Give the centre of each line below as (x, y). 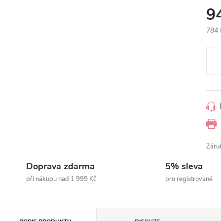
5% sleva (184, 166)
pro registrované (189, 179)
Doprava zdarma (60, 166)
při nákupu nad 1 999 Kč (61, 179)
